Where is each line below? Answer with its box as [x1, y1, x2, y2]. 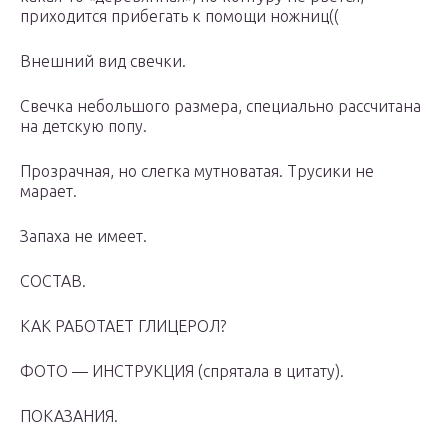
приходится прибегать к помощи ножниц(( [20, 7, 339, 26]
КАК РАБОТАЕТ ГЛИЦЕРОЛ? [20, 317, 226, 336]
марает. [20, 182, 77, 201]
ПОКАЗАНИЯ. [20, 407, 118, 426]
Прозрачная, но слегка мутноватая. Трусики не [20, 162, 374, 181]
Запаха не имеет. [20, 227, 147, 246]
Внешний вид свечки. [20, 52, 186, 71]
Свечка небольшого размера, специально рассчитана [20, 97, 421, 116]
